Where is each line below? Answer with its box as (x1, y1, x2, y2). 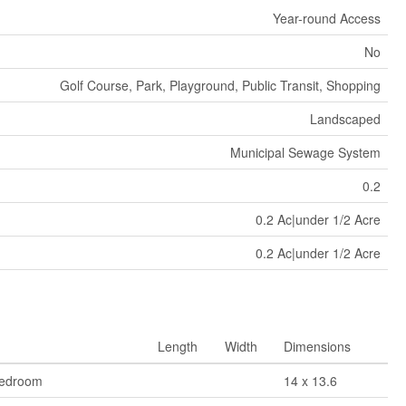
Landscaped (309, 109, 381, 128)
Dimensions (283, 336, 351, 355)
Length (157, 336, 198, 355)
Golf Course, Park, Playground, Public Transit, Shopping (59, 75, 381, 94)
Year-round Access (272, 8, 381, 27)
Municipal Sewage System (229, 142, 381, 161)
